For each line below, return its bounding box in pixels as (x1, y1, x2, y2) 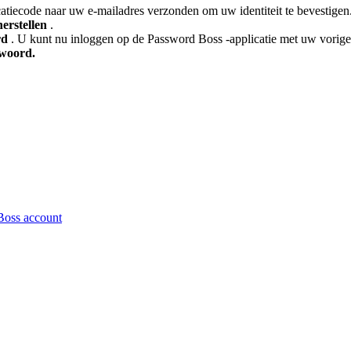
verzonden (147, 4, 199, 18)
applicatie (230, 32, 277, 46)
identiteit (240, 4, 282, 18)
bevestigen (297, 4, 349, 18)
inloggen (71, 32, 114, 46)
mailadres (97, 4, 144, 18)
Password (147, 32, 195, 46)
